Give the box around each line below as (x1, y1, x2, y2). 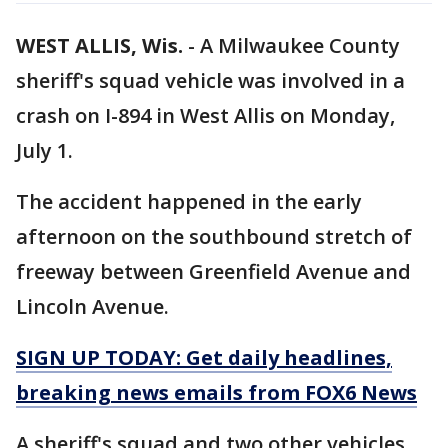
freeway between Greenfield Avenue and (16, 258, 411, 285)
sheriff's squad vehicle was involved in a (16, 67, 405, 94)
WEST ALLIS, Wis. (16, 32, 183, 59)
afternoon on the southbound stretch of (16, 223, 412, 250)
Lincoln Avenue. (16, 293, 169, 320)
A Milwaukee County (200, 32, 400, 59)
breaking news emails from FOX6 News (16, 379, 417, 406)
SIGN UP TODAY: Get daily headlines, (16, 344, 392, 371)
